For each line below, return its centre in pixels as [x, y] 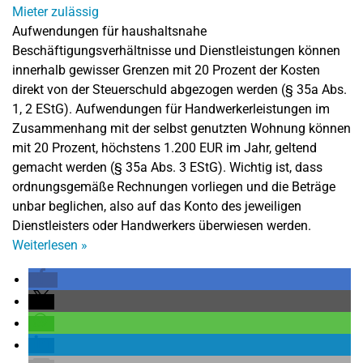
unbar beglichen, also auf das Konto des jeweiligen [157, 206]
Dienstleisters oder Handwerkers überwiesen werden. [162, 226]
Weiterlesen [47, 245]
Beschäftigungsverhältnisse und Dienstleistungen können [176, 51]
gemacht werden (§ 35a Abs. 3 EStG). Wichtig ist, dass [167, 167]
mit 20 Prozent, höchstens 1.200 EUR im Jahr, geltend [164, 148]
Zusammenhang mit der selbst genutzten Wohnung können [181, 128]
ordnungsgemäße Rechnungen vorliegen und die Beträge [174, 187]
